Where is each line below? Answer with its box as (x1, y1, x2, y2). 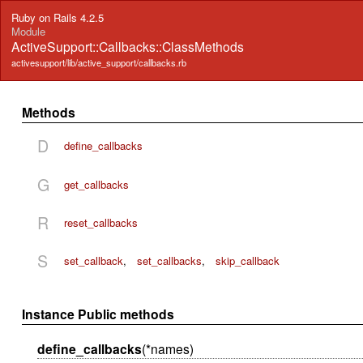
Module (11, 23, 46, 40)
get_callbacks (63, 176, 129, 192)
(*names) (141, 339, 194, 357)
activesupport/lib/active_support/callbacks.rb (11, 56, 187, 70)
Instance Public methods (22, 304, 175, 323)
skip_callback (216, 253, 280, 269)
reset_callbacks (63, 214, 138, 230)
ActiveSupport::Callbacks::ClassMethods (11, 37, 245, 56)
